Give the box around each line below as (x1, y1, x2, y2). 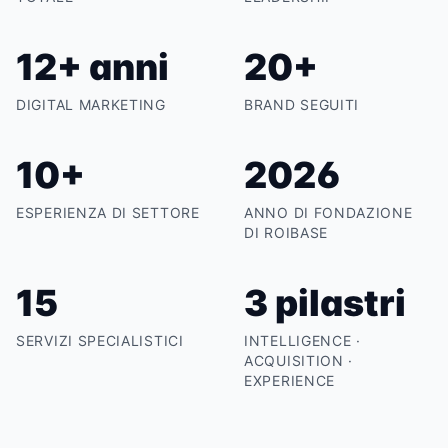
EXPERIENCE (244, 372, 335, 389)
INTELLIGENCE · (244, 332, 361, 349)
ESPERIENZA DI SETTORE (16, 204, 200, 221)
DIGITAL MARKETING (16, 96, 166, 113)
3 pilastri (244, 281, 406, 325)
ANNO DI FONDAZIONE (244, 204, 413, 221)
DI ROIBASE (244, 224, 328, 241)
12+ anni (16, 45, 169, 89)
